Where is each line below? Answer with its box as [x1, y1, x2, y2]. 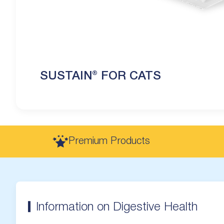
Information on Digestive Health [36, 201, 197, 213]
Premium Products [68, 136, 150, 146]
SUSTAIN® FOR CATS [40, 70, 161, 82]
